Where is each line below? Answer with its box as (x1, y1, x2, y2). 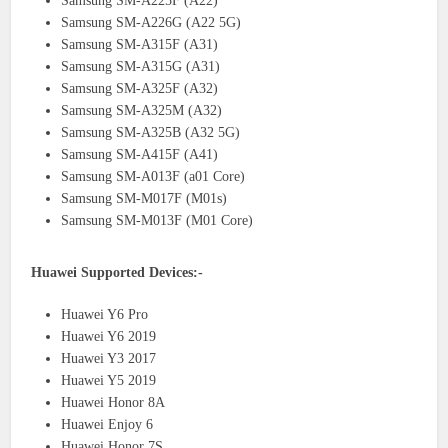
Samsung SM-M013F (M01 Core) (61, 212, 254, 228)
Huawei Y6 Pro (61, 306, 149, 322)
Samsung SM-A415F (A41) (61, 146, 219, 162)
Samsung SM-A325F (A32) (61, 80, 219, 96)
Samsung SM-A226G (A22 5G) (61, 14, 242, 30)
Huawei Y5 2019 (61, 372, 157, 388)
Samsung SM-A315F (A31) (61, 36, 219, 52)
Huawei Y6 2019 (61, 328, 157, 344)
